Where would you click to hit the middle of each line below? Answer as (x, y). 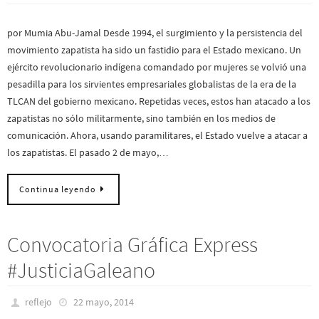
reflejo (39, 302)
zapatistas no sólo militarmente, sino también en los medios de (141, 119)
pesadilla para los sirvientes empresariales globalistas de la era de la (152, 84)
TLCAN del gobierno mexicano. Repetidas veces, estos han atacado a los (159, 101)
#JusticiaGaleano (81, 270)
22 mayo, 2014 (103, 302)
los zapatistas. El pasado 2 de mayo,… (88, 153)
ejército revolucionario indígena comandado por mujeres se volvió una (157, 67)
